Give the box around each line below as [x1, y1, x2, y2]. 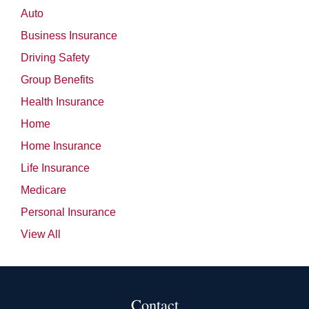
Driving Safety [21, 51, 90, 63]
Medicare [21, 183, 66, 196]
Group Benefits [21, 73, 94, 86]
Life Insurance [21, 161, 90, 174]
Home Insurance [21, 139, 101, 152]
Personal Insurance [21, 206, 116, 218]
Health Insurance [21, 95, 104, 108]
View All [21, 228, 61, 240]
